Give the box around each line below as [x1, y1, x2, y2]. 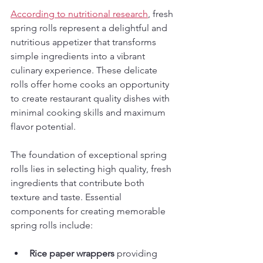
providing [114, 248, 160, 259]
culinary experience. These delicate [11, 65, 160, 76]
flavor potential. [11, 121, 76, 132]
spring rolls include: [11, 220, 93, 231]
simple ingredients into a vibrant [11, 50, 147, 62]
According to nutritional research [11, 8, 148, 19]
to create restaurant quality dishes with [11, 93, 172, 104]
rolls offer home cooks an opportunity [11, 79, 171, 90]
